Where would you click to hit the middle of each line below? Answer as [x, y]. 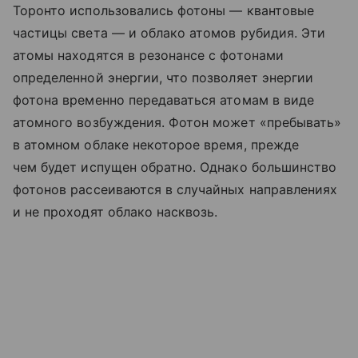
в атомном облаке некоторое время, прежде [156, 145]
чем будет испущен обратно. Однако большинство [175, 167]
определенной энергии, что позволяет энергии [163, 78]
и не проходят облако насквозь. [115, 212]
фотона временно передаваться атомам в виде [164, 100]
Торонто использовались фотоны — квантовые [163, 11]
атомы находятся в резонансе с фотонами [148, 56]
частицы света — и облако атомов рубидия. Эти [169, 33]
